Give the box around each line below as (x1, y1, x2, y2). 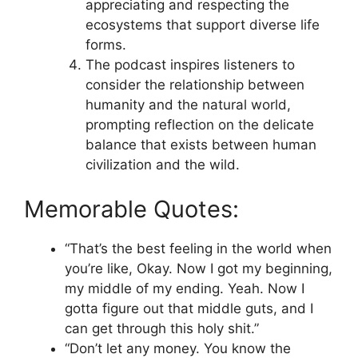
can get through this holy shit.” (65, 320, 259, 336)
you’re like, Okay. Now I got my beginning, (65, 260, 332, 276)
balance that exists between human (85, 137, 316, 153)
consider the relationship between (85, 77, 304, 93)
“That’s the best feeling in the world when (65, 240, 332, 257)
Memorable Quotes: (24, 194, 239, 223)
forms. (85, 37, 126, 53)
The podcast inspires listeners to (85, 57, 295, 73)
